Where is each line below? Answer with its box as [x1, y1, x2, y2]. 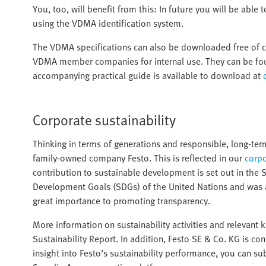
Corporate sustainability [33, 109, 176, 131]
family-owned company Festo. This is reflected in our [33, 151, 245, 166]
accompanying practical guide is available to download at [33, 68, 263, 83]
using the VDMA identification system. [33, 15, 183, 30]
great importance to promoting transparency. [33, 194, 210, 208]
